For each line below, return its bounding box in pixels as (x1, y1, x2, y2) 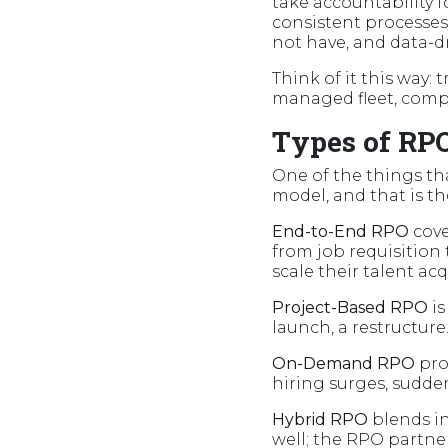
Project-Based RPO (272, 297, 428, 317)
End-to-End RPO (272, 221, 409, 241)
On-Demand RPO (272, 353, 415, 373)
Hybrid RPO (272, 409, 368, 429)
